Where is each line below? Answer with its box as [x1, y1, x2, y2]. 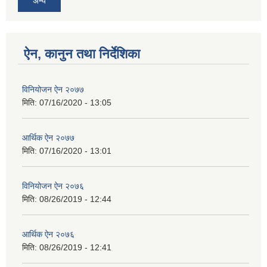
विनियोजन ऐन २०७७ [22, 85, 84, 95]
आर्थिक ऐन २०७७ [22, 133, 74, 143]
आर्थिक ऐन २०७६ [22, 229, 74, 240]
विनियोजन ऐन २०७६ [22, 181, 84, 191]
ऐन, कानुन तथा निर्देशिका [24, 46, 140, 62]
